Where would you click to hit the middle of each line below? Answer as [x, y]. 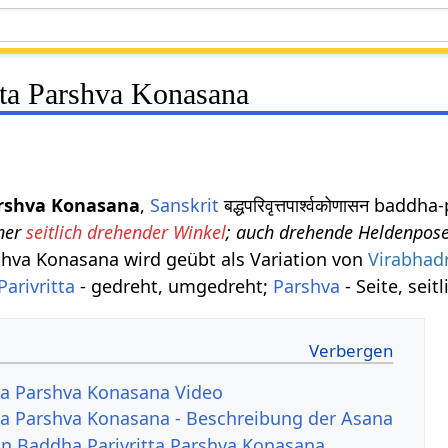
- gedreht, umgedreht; [174, 285]
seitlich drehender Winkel [126, 231]
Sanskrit [185, 204]
